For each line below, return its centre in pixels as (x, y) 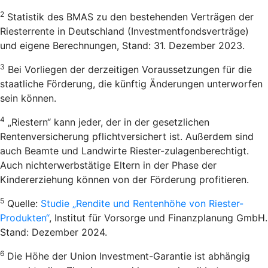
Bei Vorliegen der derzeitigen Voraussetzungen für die (128, 69)
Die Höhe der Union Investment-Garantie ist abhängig (127, 256)
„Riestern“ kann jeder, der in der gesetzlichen (107, 122)
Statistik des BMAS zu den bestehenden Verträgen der (129, 16)
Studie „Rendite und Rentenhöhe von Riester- (142, 203)
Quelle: (22, 203)
